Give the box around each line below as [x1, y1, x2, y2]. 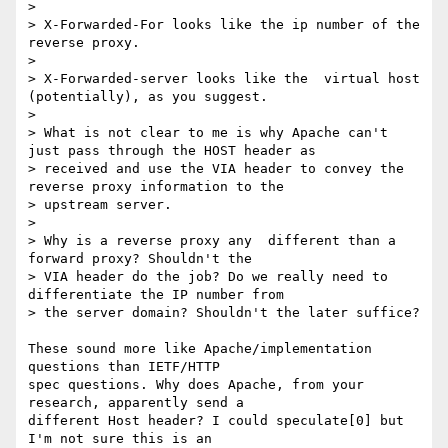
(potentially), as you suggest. [28, 89, 268, 105]
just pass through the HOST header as [28, 143, 316, 159]
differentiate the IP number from [28, 287, 284, 303]
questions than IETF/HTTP [28, 359, 228, 375]
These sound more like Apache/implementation [28, 341, 372, 357]
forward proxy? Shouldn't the [28, 251, 252, 267]
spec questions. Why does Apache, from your [28, 377, 364, 393]
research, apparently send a [28, 395, 252, 411]
